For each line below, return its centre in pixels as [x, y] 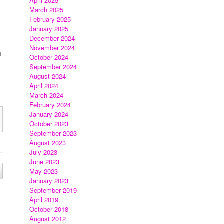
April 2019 [44, 200]
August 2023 [48, 143]
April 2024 [44, 86]
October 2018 [49, 209]
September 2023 [53, 133]
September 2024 [53, 67]
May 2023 [44, 171]
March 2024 [47, 95]
